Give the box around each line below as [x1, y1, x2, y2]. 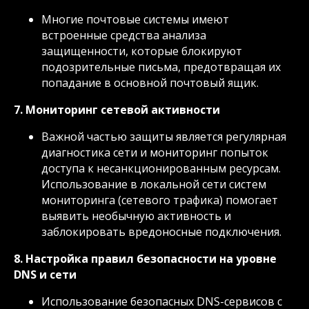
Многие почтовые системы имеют [41, 11, 229, 27]
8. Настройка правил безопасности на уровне [14, 250, 277, 266]
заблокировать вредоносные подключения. [41, 223, 281, 239]
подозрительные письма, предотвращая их [41, 59, 281, 74]
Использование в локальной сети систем [41, 176, 266, 192]
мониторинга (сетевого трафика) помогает [41, 192, 278, 208]
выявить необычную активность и [41, 208, 231, 223]
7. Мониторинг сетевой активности [14, 101, 220, 117]
